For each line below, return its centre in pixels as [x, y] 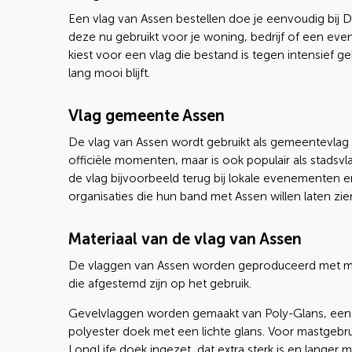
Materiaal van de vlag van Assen [185, 239]
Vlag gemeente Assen [147, 115]
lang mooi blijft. [109, 73]
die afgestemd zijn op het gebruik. [160, 284]
